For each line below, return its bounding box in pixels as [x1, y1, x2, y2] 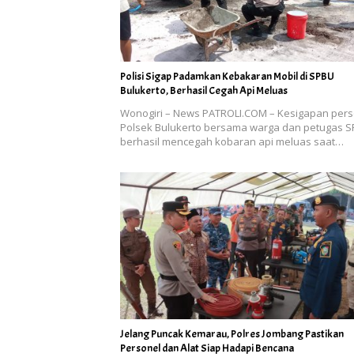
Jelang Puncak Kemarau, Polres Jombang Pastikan [120, 326, 344, 341]
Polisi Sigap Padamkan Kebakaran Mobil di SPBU [120, 70, 334, 84]
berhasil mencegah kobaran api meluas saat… [120, 134, 344, 149]
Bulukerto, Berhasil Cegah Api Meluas [120, 84, 288, 98]
